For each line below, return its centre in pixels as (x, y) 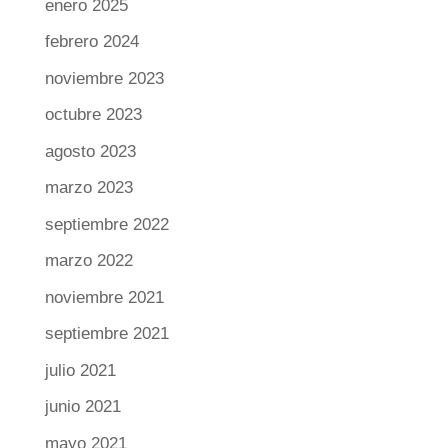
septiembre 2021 (106, 334)
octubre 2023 (93, 115)
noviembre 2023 (104, 78)
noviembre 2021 (104, 297)
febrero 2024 (91, 42)
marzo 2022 (88, 261)
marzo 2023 (88, 188)
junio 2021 (82, 407)
